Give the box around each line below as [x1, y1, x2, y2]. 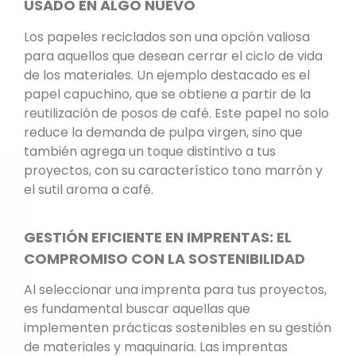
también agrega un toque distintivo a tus [24, 141, 276, 161]
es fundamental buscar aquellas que [24, 300, 250, 319]
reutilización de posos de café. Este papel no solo [24, 103, 329, 122]
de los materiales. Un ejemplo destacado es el [24, 65, 310, 84]
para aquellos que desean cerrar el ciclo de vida [24, 46, 323, 65]
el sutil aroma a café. [24, 180, 153, 199]
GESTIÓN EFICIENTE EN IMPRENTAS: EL [24, 226, 292, 247]
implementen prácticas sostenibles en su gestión [24, 319, 331, 338]
